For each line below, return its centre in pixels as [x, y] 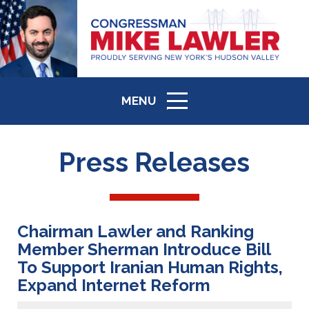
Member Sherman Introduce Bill [144, 249]
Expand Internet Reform [114, 285]
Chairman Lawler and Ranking [136, 231]
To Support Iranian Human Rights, [150, 267]
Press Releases [154, 162]
